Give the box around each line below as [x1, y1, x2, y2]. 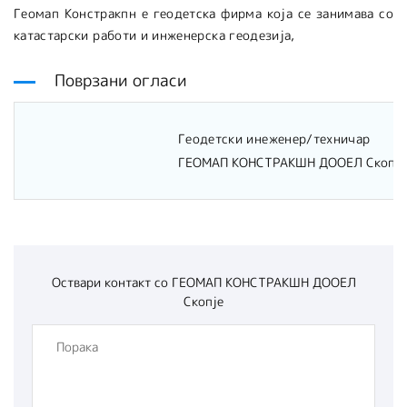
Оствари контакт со [51, 273, 168, 291]
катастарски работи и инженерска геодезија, [14, 26, 295, 44]
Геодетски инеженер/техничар [178, 130, 371, 147]
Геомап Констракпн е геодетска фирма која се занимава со [14, 5, 393, 22]
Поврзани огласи [55, 69, 187, 92]
